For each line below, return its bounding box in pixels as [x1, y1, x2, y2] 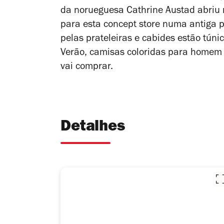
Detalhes [60, 120, 125, 136]
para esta [60, 20, 103, 31]
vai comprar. [60, 62, 113, 73]
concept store [103, 20, 160, 31]
